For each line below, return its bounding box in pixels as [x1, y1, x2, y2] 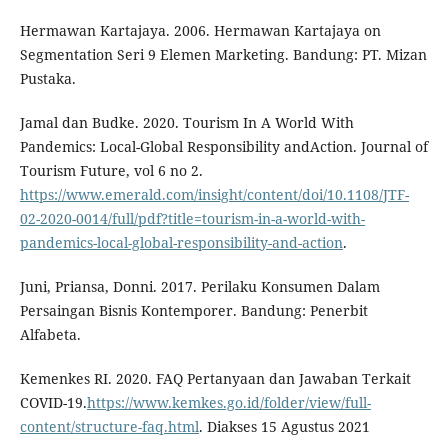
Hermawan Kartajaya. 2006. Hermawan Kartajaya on [19, 21, 381, 41]
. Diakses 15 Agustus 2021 [198, 417, 370, 437]
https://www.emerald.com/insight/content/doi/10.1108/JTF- [19, 185, 409, 205]
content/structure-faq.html [19, 417, 199, 437]
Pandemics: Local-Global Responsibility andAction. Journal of [19, 137, 428, 157]
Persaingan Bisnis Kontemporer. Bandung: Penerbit [19, 301, 368, 321]
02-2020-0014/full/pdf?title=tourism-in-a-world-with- [19, 209, 365, 229]
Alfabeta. [19, 325, 81, 345]
